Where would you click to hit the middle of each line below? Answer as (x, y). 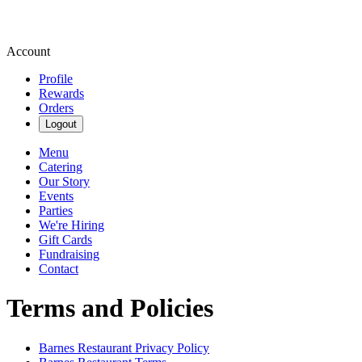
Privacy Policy (170, 347)
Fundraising (69, 254)
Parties (56, 210)
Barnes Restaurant (85, 347)
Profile (56, 79)
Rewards (61, 93)
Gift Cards (65, 240)
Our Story (64, 181)
